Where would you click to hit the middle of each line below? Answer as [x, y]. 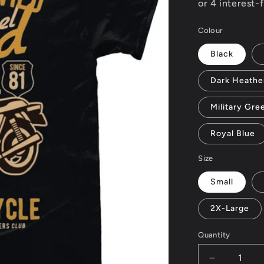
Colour [211, 30]
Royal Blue [233, 133]
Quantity [214, 235]
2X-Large [230, 208]
